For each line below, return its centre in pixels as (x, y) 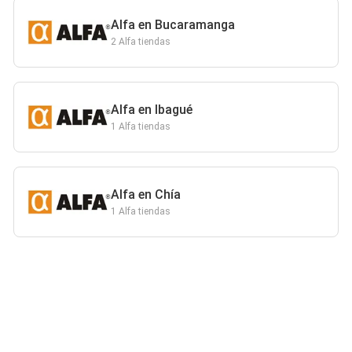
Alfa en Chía (146, 194)
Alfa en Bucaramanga (173, 25)
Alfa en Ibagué (152, 110)
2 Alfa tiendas (141, 42)
